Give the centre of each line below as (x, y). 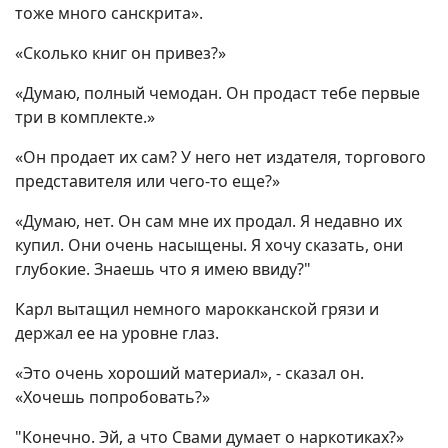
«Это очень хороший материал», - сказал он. (189, 373)
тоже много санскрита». (109, 13)
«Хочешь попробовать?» (112, 397)
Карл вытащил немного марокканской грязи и (197, 309)
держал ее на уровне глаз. (117, 333)
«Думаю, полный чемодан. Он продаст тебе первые (217, 93)
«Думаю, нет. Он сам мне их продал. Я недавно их (208, 221)
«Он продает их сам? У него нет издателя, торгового (220, 157)
